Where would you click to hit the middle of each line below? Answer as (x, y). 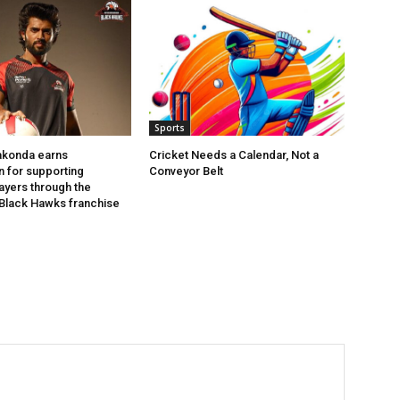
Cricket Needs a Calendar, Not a (234, 154)
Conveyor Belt (187, 171)
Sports (170, 127)
